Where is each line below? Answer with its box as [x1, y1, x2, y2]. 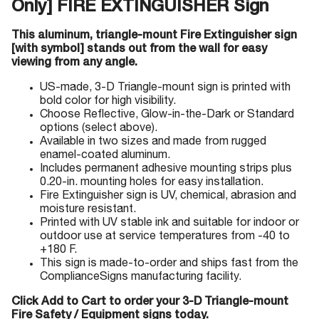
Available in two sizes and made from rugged [40, 137, 266, 148]
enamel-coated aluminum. [40, 150, 170, 162]
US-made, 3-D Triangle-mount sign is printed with [40, 83, 291, 94]
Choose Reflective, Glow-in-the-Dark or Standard [40, 110, 294, 121]
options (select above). [40, 123, 157, 135]
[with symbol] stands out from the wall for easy [11, 44, 267, 56]
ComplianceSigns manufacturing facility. [40, 272, 241, 283]
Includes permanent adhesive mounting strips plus [40, 164, 292, 175]
